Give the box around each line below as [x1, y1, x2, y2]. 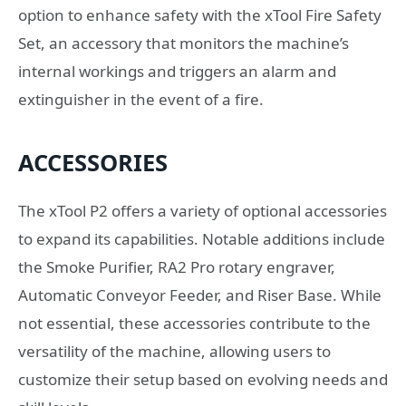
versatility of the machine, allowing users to [18, 340, 331, 362]
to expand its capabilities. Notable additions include [18, 227, 385, 249]
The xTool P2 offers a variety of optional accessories [18, 199, 387, 221]
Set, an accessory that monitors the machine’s [18, 33, 349, 54]
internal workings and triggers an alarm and [18, 61, 336, 82]
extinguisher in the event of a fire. [18, 89, 264, 111]
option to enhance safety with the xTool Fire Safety [18, 5, 382, 26]
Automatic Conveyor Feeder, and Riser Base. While [18, 284, 382, 305]
